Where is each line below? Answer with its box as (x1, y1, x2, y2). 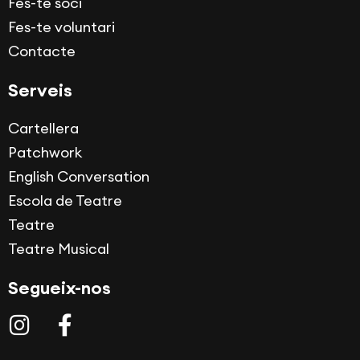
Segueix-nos (8, 276, 111, 300)
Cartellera (8, 119, 79, 138)
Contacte (8, 42, 76, 61)
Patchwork (8, 143, 82, 162)
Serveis (8, 79, 72, 102)
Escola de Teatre (8, 191, 122, 211)
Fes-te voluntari (8, 18, 115, 37)
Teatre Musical (8, 239, 109, 259)
